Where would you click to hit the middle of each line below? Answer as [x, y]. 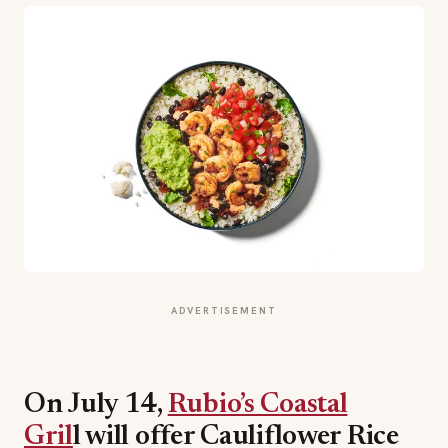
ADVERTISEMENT [224, 311]
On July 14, [96, 405]
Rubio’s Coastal [257, 405]
